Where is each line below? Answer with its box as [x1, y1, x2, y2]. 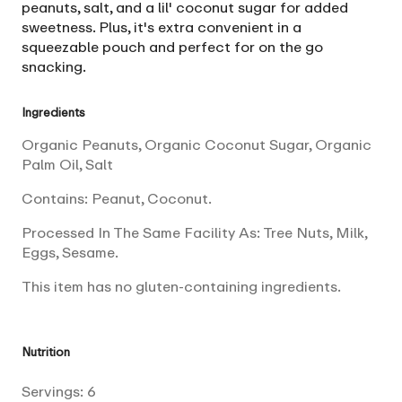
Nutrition [22, 344, 70, 359]
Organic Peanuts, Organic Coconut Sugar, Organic [22, 135, 371, 153]
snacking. [22, 57, 86, 75]
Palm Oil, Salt [22, 154, 113, 173]
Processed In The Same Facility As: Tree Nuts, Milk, [22, 223, 367, 241]
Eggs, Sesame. [22, 242, 118, 261]
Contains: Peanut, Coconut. [22, 188, 212, 207]
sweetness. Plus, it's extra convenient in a [22, 17, 301, 36]
